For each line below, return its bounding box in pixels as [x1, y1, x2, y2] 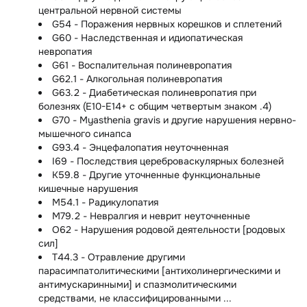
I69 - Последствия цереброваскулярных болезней [52, 155, 284, 168]
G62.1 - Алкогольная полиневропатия [52, 73, 222, 86]
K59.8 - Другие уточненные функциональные [52, 169, 260, 182]
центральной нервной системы [38, 4, 182, 17]
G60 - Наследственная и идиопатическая [52, 32, 243, 45]
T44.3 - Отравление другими [52, 251, 185, 264]
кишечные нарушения [38, 182, 138, 195]
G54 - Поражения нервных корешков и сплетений [52, 18, 282, 31]
